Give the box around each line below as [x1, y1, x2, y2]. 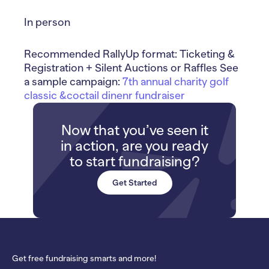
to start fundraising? [69, 153, 200, 169]
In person [24, 16, 70, 28]
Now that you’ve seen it [61, 121, 208, 138]
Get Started [112, 177, 157, 187]
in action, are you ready [61, 137, 208, 154]
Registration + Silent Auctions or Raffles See [24, 61, 238, 74]
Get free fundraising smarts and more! [12, 253, 156, 263]
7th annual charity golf [122, 75, 229, 88]
